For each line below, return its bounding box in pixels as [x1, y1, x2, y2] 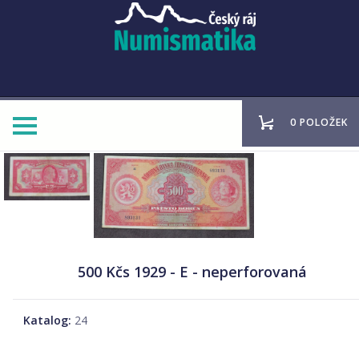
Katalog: [23, 313, 72, 329]
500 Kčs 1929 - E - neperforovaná [78, 261, 307, 281]
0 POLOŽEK [290, 115, 348, 130]
